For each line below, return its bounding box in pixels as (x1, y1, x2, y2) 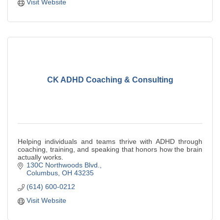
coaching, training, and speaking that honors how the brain (18, 145, 202, 153)
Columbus (26, 168, 58, 177)
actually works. (18, 153, 63, 161)
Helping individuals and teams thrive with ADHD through (18, 137, 202, 145)
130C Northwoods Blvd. (26, 161, 100, 169)
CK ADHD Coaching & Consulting (47, 76, 173, 84)
